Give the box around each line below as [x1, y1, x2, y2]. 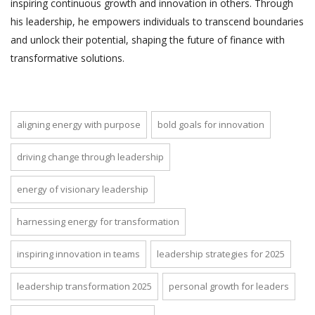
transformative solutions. [11, 51, 124, 65]
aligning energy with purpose [17, 117, 141, 131]
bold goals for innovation [157, 117, 264, 131]
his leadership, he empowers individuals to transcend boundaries [11, 14, 304, 28]
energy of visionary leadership [17, 182, 148, 195]
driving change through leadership [17, 150, 164, 163]
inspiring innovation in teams [17, 247, 140, 260]
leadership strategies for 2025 [157, 247, 285, 260]
